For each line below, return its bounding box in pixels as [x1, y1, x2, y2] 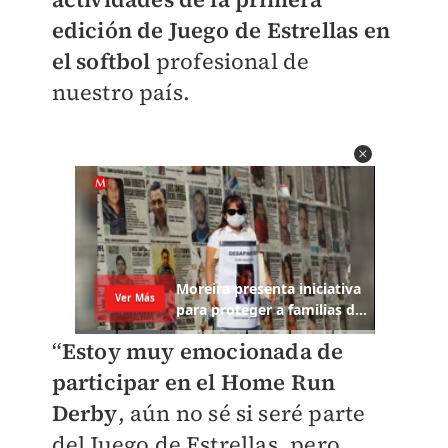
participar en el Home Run [51, 367, 336, 398]
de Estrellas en [229, 15, 390, 46]
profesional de [150, 46, 310, 77]
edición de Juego [51, 15, 230, 46]
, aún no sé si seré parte [117, 398, 366, 429]
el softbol [51, 46, 151, 77]
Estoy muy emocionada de [61, 336, 344, 367]
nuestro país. [51, 77, 191, 108]
